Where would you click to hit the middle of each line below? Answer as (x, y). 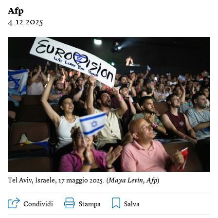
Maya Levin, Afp (133, 181)
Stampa (90, 205)
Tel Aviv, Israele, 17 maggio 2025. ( (58, 181)
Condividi (38, 205)
